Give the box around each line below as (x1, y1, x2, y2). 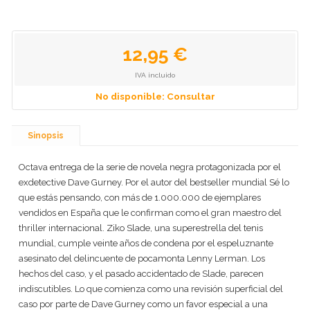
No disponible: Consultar (95, 91, 215, 102)
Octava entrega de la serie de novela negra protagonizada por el (19, 162, 281, 172)
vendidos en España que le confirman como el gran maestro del (19, 208, 282, 218)
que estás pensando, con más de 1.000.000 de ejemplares (19, 192, 261, 203)
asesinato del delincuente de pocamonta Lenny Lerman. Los (19, 253, 265, 264)
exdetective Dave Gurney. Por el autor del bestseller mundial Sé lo (19, 177, 289, 188)
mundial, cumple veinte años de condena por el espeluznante (19, 238, 273, 248)
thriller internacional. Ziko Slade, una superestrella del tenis (19, 223, 263, 233)
